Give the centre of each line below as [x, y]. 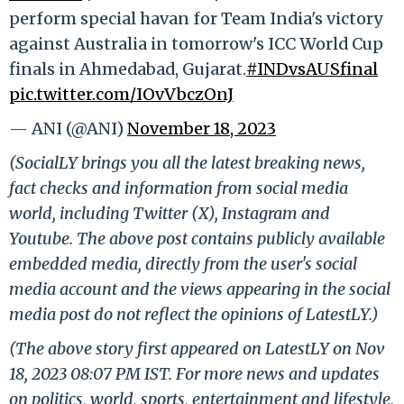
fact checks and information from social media [179, 188]
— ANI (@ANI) [68, 128]
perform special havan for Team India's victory [196, 18]
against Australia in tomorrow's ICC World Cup [196, 43]
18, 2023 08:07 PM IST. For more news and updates [194, 373]
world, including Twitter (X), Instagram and [170, 213]
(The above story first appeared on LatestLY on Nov [197, 348]
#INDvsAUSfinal [312, 69]
